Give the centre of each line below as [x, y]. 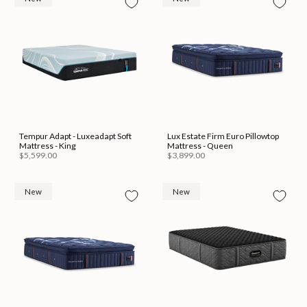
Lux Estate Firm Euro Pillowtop [223, 136]
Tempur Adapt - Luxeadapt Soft [75, 136]
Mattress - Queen [200, 145]
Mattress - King [48, 145]
